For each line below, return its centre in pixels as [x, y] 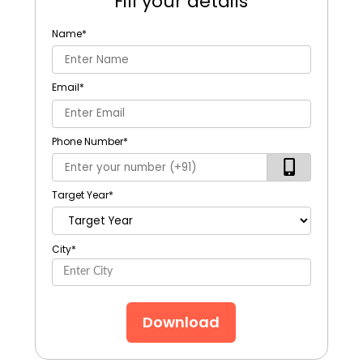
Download [181, 322]
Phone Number [87, 141]
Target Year [80, 195]
